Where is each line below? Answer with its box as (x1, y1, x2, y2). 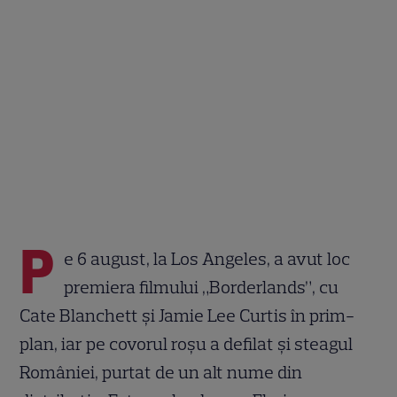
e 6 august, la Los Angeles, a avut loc (64, 247, 351, 269)
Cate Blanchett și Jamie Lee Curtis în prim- (19, 304, 355, 326)
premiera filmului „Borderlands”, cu (64, 276, 339, 298)
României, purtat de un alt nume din (19, 361, 303, 383)
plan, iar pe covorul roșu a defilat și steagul (19, 332, 354, 354)
